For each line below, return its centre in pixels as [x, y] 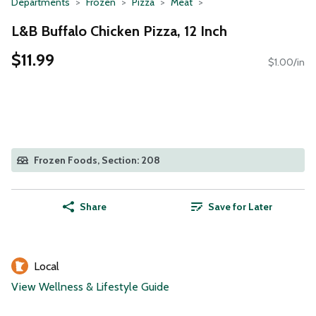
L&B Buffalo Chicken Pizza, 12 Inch [119, 31]
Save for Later [240, 207]
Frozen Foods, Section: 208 [97, 160]
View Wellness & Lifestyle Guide [90, 287]
